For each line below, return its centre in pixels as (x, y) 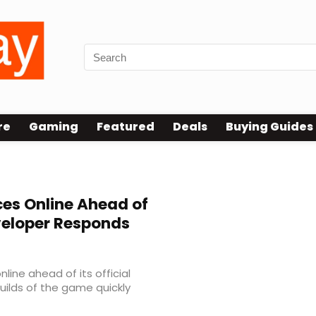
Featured (126, 127)
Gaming (54, 127)
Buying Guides (269, 127)
